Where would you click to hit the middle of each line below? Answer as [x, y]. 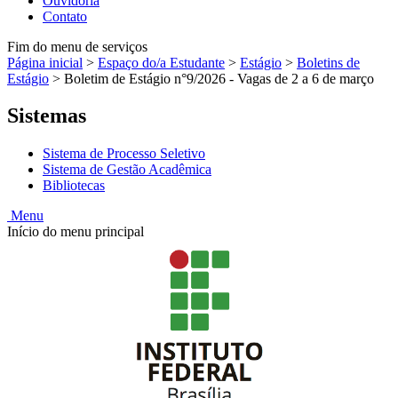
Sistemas [47, 116]
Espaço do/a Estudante [161, 62]
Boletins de [328, 62]
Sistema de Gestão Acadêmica [127, 170]
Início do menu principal [76, 232]
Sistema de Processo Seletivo [124, 154]
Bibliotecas [74, 186]
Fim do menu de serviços [77, 46]
